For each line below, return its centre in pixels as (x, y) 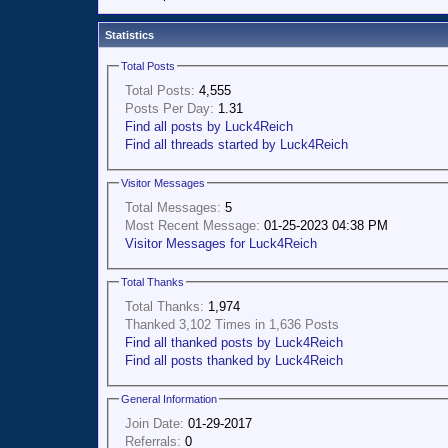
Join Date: (154, 423)
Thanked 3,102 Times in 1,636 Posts (232, 324)
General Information (169, 398)
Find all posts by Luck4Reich (209, 126)
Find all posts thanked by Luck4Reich (234, 360)
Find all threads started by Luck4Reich (236, 144)
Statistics (129, 35)
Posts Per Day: (169, 108)
